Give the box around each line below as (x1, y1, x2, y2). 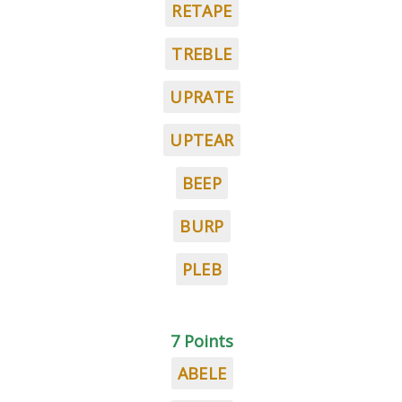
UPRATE (170, 86, 234, 108)
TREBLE (171, 43, 232, 65)
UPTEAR (170, 129, 234, 151)
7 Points (170, 330, 233, 352)
